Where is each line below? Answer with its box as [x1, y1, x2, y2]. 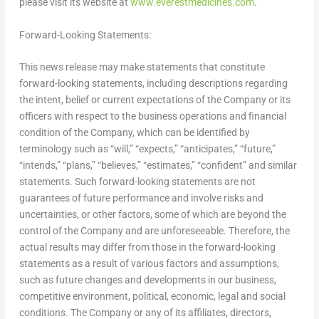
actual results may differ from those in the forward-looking [19, 241, 276, 253]
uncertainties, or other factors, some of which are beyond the [19, 209, 286, 221]
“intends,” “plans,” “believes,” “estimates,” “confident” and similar [19, 159, 297, 172]
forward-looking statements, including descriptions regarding [19, 78, 288, 90]
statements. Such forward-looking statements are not [19, 176, 256, 188]
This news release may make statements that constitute [19, 61, 265, 73]
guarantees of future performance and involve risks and [19, 192, 263, 204]
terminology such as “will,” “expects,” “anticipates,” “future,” [19, 143, 276, 155]
